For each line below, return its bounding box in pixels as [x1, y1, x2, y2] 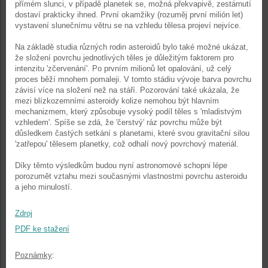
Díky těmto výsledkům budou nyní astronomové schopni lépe [15, 161, 227, 170]
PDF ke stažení [15, 224, 69, 233]
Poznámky [15, 251, 52, 260]
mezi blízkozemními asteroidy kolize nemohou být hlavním [15, 96, 219, 105]
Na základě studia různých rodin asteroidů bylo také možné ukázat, [15, 42, 248, 51]
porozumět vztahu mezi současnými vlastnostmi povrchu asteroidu [15, 172, 247, 181]
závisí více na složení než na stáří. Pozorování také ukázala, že [15, 86, 239, 95]
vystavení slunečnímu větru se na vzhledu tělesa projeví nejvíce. [15, 21, 248, 30]
